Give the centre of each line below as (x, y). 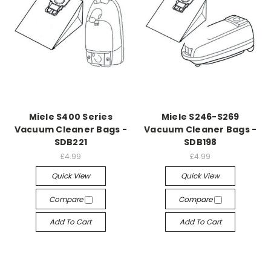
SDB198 (201, 142)
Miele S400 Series (70, 117)
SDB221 (70, 142)
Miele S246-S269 (200, 117)
